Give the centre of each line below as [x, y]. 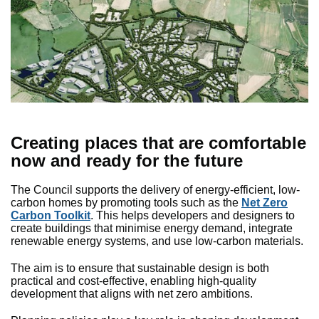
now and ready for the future [127, 161]
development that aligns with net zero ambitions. [132, 294]
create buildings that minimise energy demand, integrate [152, 229]
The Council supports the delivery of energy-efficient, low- [155, 190]
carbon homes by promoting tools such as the [126, 203]
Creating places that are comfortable [158, 143]
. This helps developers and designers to [193, 216]
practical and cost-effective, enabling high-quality [134, 281]
